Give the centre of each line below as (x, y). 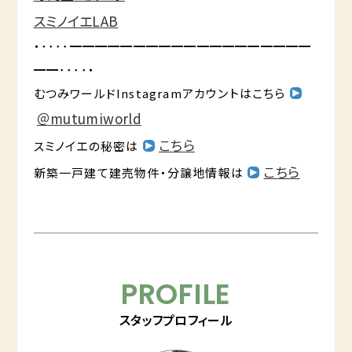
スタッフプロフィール (176, 319)
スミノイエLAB (76, 20)
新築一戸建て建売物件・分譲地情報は (140, 172)
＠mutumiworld (89, 118)
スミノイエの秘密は (88, 145)
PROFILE (176, 294)
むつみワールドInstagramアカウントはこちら (161, 93)
